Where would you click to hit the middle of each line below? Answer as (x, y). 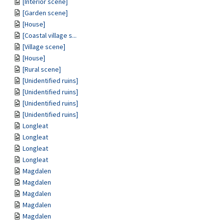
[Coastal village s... (50, 35)
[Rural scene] (42, 69)
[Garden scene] (45, 13)
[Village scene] (44, 47)
